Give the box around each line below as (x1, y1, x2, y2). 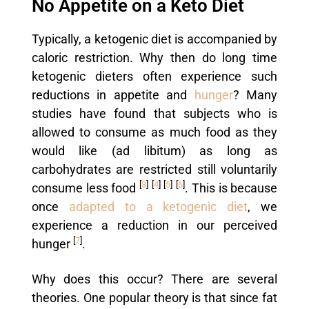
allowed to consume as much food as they (31, 125, 278, 139)
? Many (232, 88, 278, 102)
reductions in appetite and (31, 88, 195, 102)
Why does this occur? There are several (31, 272, 278, 286)
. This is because (185, 181, 278, 195)
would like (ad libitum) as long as (31, 143, 278, 158)
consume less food (31, 181, 139, 195)
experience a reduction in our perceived (31, 218, 278, 232)
